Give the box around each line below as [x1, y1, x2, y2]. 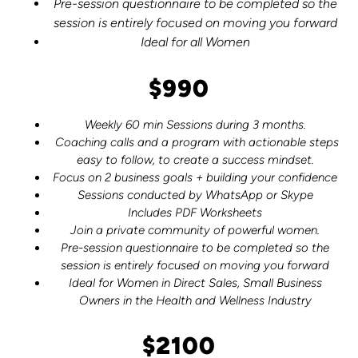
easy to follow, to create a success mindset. [76, 152, 314, 167]
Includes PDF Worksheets [128, 205, 262, 220]
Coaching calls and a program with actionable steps [51, 134, 339, 149]
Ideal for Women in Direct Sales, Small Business [68, 275, 322, 290]
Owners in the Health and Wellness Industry [78, 292, 312, 308]
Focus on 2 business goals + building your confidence [53, 169, 337, 185]
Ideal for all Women [140, 34, 250, 50]
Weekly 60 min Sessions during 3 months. [84, 117, 306, 132]
